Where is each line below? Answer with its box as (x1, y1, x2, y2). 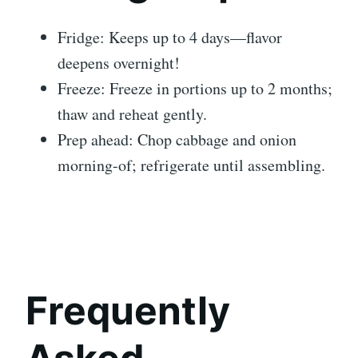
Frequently (26, 287, 230, 335)
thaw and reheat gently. (58, 103, 207, 125)
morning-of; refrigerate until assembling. (58, 154, 325, 177)
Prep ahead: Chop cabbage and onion (58, 129, 296, 151)
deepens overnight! (58, 52, 180, 74)
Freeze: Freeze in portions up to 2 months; (58, 78, 332, 100)
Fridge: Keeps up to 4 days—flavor (58, 26, 282, 49)
